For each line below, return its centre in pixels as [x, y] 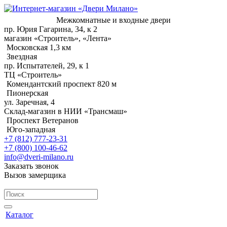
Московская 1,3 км [39, 47]
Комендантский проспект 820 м [62, 84]
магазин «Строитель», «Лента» [58, 38]
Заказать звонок [31, 166]
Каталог [20, 215]
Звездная [22, 56]
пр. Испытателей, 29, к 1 [47, 66]
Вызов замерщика [35, 175]
